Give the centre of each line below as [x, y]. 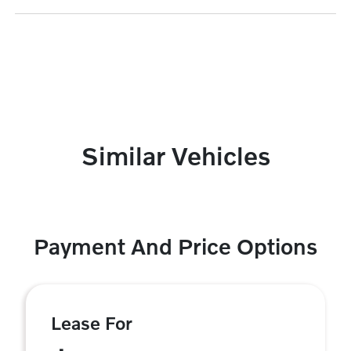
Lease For [92, 323]
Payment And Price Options [175, 246]
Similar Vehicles [175, 156]
